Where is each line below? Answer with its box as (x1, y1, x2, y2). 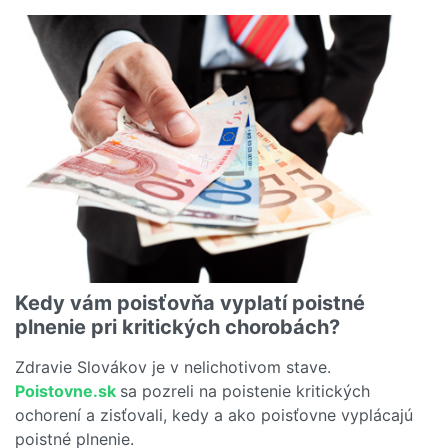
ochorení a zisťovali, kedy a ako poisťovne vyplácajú (15, 405, 413, 426)
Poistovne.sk (15, 381, 120, 402)
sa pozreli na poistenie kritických (120, 381, 370, 402)
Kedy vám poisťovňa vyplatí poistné (15, 291, 365, 316)
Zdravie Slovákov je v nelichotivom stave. (15, 357, 331, 378)
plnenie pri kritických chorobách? (15, 315, 340, 340)
